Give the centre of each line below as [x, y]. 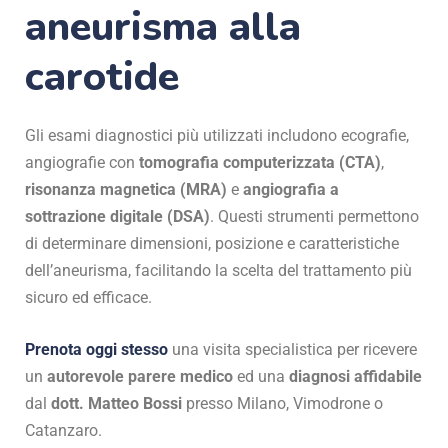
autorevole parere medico [140, 376]
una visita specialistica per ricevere [292, 349]
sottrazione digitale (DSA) [117, 216]
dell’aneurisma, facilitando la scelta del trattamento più [218, 270]
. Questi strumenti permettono [314, 216]
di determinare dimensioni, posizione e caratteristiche [212, 243]
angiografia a [291, 189]
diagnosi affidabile [355, 376]
